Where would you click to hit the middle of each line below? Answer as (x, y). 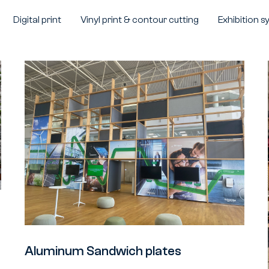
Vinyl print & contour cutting (140, 20)
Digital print (38, 20)
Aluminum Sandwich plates (103, 251)
